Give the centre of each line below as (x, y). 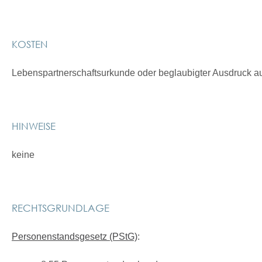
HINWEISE (34, 126)
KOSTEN (30, 44)
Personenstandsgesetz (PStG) (75, 237)
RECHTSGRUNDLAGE (61, 208)
